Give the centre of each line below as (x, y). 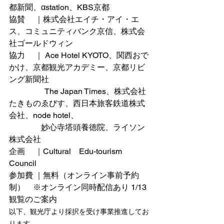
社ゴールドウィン (41, 43)
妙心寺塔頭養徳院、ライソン (25, 127)
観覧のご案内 (33, 199)
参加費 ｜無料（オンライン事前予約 (74, 175)
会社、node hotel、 (44, 115)
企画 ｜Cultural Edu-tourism (66, 151)
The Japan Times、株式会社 (77, 91)
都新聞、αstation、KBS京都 (59, 7)
